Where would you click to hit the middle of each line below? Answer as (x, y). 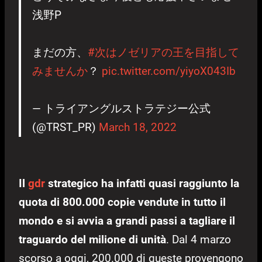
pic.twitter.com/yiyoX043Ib (169, 71)
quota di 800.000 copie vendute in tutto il (122, 202)
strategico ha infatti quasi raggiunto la (142, 184)
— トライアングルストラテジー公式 (121, 109)
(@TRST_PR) (65, 127)
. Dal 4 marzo (199, 240)
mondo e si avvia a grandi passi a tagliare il (127, 221)
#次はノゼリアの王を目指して (163, 53)
